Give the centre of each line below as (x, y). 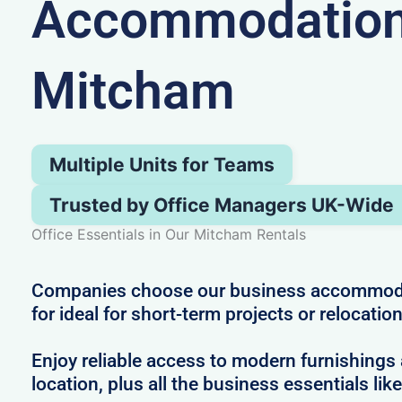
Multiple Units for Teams (162, 164)
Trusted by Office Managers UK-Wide (221, 205)
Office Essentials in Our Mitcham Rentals (168, 234)
